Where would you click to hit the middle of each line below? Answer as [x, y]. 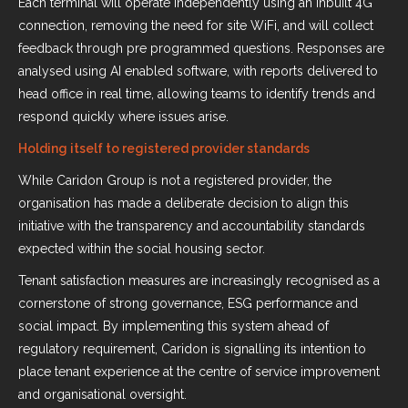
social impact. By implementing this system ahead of [173, 326]
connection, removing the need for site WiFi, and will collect [196, 25]
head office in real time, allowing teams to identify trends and [197, 94]
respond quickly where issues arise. [123, 117]
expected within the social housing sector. [142, 249]
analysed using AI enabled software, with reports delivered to [198, 71]
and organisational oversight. [102, 394]
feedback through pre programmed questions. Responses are [201, 48]
